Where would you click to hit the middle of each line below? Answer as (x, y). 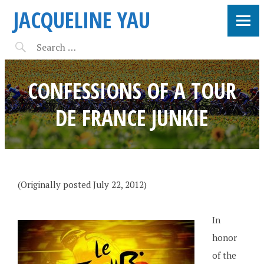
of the (224, 255)
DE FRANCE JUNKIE (132, 118)
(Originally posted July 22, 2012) (82, 184)
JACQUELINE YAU (82, 20)
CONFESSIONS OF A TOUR (132, 90)
